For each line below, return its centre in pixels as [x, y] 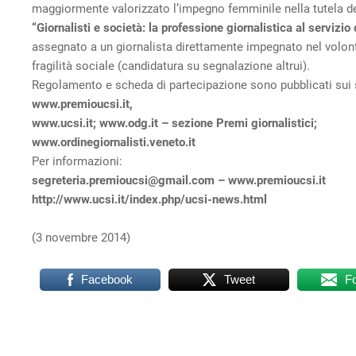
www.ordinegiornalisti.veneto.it [114, 142]
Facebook [106, 279]
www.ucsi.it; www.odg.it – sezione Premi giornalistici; [174, 123]
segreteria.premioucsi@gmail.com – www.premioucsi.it [179, 180]
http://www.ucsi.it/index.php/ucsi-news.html [149, 199]
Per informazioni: [77, 161]
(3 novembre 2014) [81, 238]
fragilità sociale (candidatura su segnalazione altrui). [171, 66]
